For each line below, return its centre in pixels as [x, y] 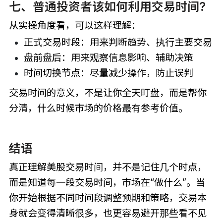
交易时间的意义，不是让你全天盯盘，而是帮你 [108, 93]
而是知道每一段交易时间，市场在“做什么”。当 [107, 182]
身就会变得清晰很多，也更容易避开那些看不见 [108, 213]
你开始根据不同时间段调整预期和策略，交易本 [108, 197]
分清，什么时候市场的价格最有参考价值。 [98, 108]
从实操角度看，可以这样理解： [75, 25]
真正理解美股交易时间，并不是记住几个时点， [108, 167]
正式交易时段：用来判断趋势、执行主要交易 [118, 42]
